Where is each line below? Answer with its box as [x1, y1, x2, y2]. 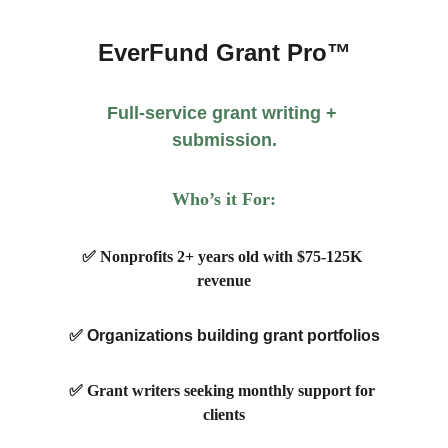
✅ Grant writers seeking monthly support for [69, 382, 379, 399]
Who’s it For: [172, 189, 276, 209]
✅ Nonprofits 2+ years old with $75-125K [82, 248, 366, 265]
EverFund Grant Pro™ [97, 39, 351, 66]
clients [203, 406, 245, 423]
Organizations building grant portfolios [86, 327, 380, 344]
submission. [171, 130, 277, 150]
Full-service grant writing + [106, 103, 342, 123]
